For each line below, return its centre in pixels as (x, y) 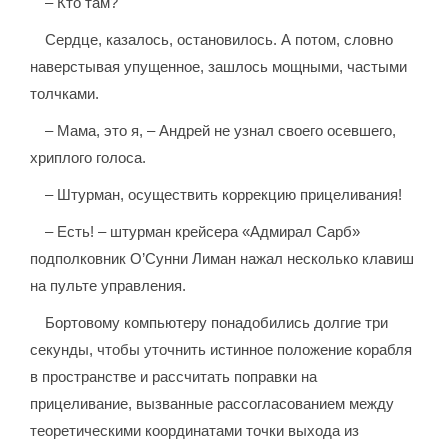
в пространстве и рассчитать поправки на (174, 377)
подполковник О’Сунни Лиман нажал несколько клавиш (222, 259)
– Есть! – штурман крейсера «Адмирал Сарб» (203, 232)
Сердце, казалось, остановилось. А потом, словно (219, 40)
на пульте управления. (108, 286)
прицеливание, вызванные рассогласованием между (212, 404)
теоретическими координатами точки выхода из (195, 431)
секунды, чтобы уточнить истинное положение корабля (221, 350)
